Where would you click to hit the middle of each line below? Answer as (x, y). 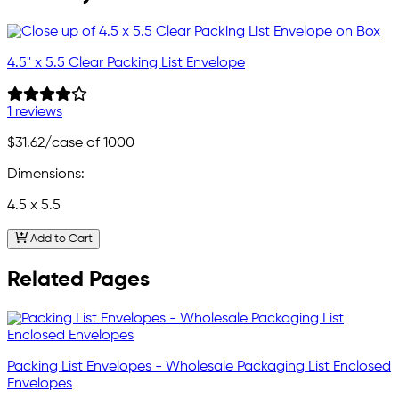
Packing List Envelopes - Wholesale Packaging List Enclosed (199, 367)
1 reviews (35, 112)
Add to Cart (60, 239)
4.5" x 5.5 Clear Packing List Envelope (126, 63)
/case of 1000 (90, 143)
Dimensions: (46, 174)
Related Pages (78, 280)
